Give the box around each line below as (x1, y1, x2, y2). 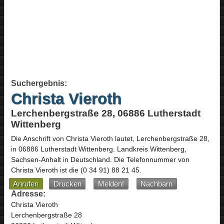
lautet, (112, 134, 136, 143)
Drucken (53, 179, 81, 188)
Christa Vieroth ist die (10, 166, 80, 174)
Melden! (98, 179, 124, 188)
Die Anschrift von (10, 134, 66, 143)
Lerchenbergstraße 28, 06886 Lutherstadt (10, 107, 200, 118)
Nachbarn (140, 179, 173, 188)
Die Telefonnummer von (113, 155, 189, 164)
